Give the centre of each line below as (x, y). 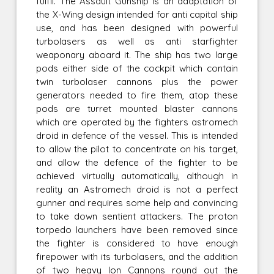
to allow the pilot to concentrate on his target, (137, 149)
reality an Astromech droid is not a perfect (137, 189)
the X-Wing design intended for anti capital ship (137, 14)
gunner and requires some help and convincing (137, 202)
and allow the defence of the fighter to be (137, 162)
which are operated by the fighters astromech (137, 122)
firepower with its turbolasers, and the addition (137, 256)
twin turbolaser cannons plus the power (137, 81)
